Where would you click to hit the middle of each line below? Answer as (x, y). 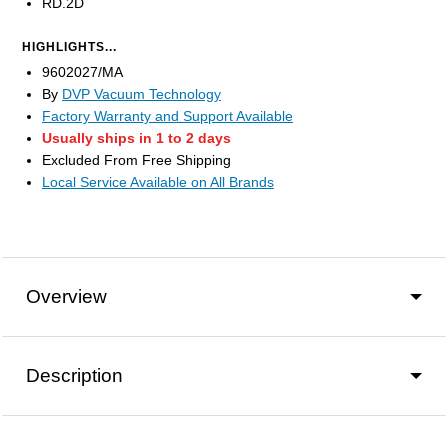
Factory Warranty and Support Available (167, 116)
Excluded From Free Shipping (136, 160)
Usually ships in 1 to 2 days (136, 138)
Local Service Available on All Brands (158, 182)
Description (74, 376)
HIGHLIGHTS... (69, 47)
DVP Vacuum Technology (141, 94)
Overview (66, 297)
